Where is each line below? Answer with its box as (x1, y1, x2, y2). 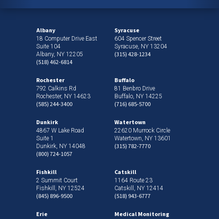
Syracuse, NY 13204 (114, 43, 167, 50)
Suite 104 (36, 43, 61, 50)
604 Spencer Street (114, 35, 162, 43)
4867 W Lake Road (36, 127, 84, 134)
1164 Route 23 (114, 177, 153, 184)
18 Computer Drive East (36, 35, 97, 43)
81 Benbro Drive (114, 85, 155, 92)
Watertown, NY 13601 (114, 135, 171, 142)
